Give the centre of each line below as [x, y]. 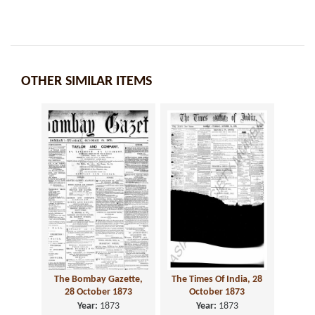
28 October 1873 [98, 292]
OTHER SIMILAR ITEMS [86, 82]
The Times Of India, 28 [217, 280]
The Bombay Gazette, [98, 280]
